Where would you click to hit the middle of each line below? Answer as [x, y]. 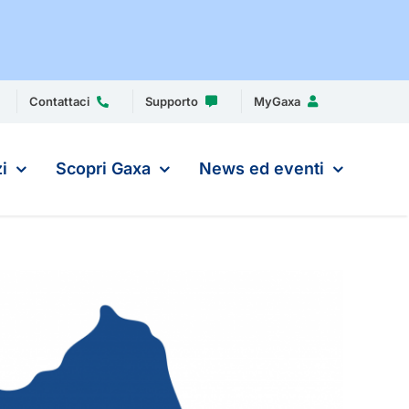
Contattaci [59, 101]
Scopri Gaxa [103, 168]
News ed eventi [262, 168]
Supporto [172, 101]
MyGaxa [277, 101]
